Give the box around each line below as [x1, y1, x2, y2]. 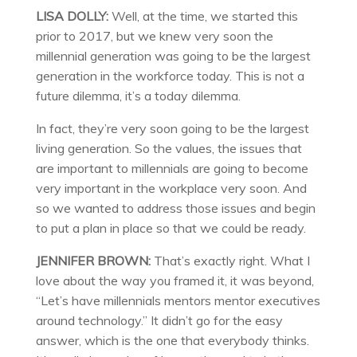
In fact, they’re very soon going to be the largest [35, 120, 309, 136]
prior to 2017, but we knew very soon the [35, 27, 273, 44]
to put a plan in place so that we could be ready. [35, 219, 306, 236]
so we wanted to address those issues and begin [35, 199, 316, 216]
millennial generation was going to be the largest [35, 47, 311, 64]
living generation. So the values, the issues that [35, 139, 302, 156]
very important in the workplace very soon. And [35, 179, 307, 196]
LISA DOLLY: [35, 7, 108, 24]
